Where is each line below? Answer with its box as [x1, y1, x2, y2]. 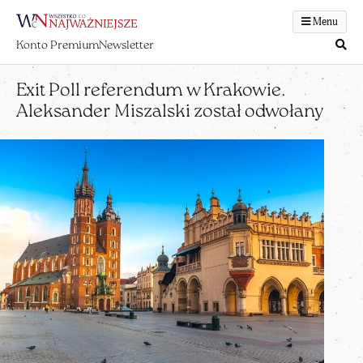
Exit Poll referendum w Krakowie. [16, 82, 285, 100]
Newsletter [99, 39, 154, 52]
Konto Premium [16, 39, 99, 52]
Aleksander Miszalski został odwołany [16, 103, 323, 122]
